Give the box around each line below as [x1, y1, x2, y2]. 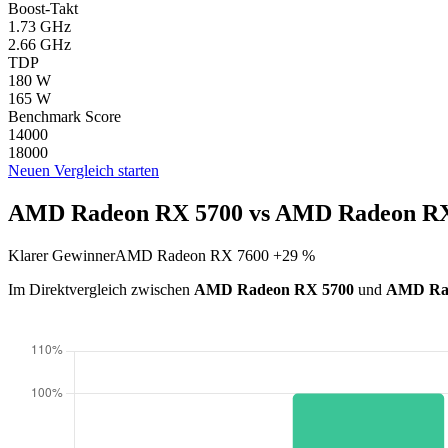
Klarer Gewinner [8, 246, 115, 264]
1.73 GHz [8, 17, 71, 35]
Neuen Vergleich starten [8, 161, 159, 179]
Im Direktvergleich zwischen [8, 280, 194, 298]
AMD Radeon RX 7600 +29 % [115, 246, 315, 264]
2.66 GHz [8, 35, 71, 53]
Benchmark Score [8, 107, 121, 125]
